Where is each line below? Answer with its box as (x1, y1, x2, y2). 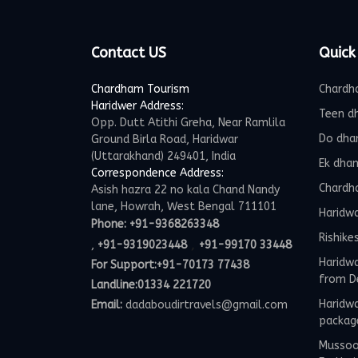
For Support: (91, 258, 157, 272)
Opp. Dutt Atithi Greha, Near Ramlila (91, 116, 285, 129)
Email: (91, 298, 122, 312)
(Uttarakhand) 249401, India (91, 149, 236, 163)
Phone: (91, 217, 129, 231)
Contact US (91, 44, 166, 62)
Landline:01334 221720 (91, 278, 211, 292)
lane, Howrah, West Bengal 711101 (91, 200, 276, 213)
